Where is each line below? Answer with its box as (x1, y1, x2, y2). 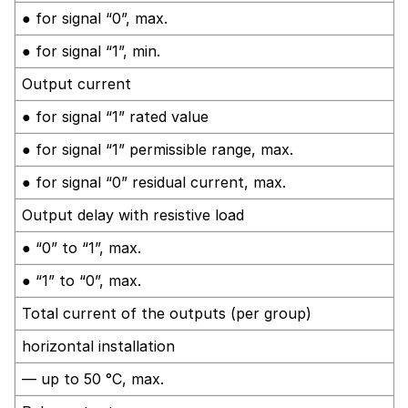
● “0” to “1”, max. (22, 238, 141, 257)
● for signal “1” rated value (22, 107, 209, 126)
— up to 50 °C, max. (22, 369, 164, 388)
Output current (22, 74, 131, 93)
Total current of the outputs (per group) (22, 303, 311, 322)
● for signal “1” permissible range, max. (22, 139, 293, 158)
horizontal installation (22, 336, 175, 355)
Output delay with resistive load (22, 205, 244, 224)
